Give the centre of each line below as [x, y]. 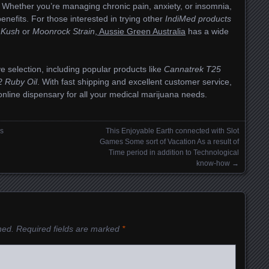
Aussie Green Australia [141, 32]
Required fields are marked [69, 229]
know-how [213, 164]
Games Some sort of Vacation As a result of [169, 142]
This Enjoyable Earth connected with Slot [172, 131]
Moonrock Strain [64, 32]
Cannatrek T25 [192, 69]
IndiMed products [198, 19]
